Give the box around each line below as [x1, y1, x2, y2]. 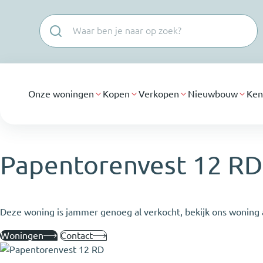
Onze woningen [28, 89, 94, 99]
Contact [60, 230, 93, 241]
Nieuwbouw [188, 89, 238, 99]
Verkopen [139, 89, 179, 99]
